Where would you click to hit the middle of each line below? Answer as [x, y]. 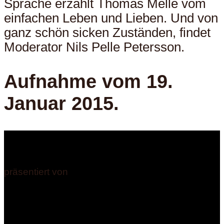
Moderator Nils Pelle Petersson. [94, 47]
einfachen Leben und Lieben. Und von [111, 18]
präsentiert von [36, 171]
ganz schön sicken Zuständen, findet [107, 32]
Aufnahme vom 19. [88, 81]
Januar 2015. [61, 103]
